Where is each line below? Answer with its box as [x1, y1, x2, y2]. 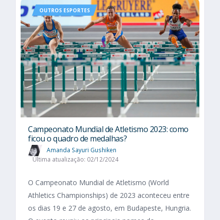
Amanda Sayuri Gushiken [47, 145, 116, 154]
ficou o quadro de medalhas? [28, 133, 127, 144]
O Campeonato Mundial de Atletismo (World [28, 178, 169, 188]
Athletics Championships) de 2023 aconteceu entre [28, 191, 190, 200]
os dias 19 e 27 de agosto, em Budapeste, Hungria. [28, 203, 191, 213]
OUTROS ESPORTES [39, 7, 90, 14]
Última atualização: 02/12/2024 [32, 155, 118, 164]
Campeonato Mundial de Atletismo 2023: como [28, 123, 189, 135]
